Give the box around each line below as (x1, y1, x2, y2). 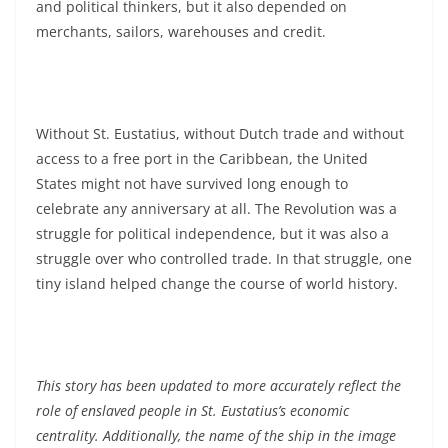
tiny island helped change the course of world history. (36, 273, 398, 293)
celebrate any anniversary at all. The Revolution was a (36, 198, 397, 218)
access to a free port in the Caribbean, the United (36, 148, 368, 168)
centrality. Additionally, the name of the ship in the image (36, 425, 396, 445)
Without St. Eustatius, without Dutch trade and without (36, 123, 404, 143)
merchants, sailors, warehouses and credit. (36, 21, 326, 41)
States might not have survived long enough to (36, 173, 348, 193)
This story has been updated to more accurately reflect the (36, 375, 401, 395)
